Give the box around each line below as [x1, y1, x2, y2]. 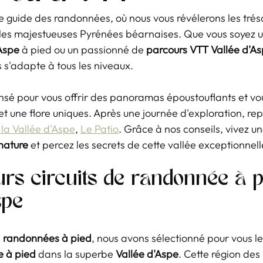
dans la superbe [36, 247, 116, 261]
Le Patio [80, 122, 119, 136]
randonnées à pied [3, 231, 92, 245]
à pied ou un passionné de [19, 43, 146, 56]
